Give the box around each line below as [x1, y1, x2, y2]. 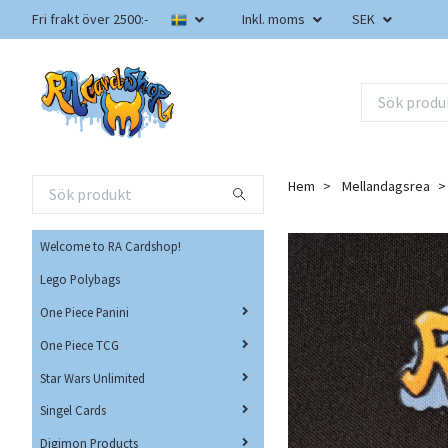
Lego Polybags [40, 271, 120, 288]
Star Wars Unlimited [40, 369, 145, 386]
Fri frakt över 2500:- [32, 10, 148, 28]
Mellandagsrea [342, 176, 430, 195]
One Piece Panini [40, 303, 129, 320]
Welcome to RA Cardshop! [40, 238, 181, 255]
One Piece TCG [40, 336, 119, 353]
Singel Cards [40, 402, 106, 419]
